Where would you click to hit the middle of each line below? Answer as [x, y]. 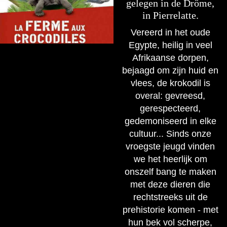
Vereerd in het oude [170, 32]
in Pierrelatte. [170, 15]
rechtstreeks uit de [170, 197]
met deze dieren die [170, 184]
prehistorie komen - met [170, 210]
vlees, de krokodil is [170, 83]
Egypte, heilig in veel [170, 45]
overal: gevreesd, [170, 96]
